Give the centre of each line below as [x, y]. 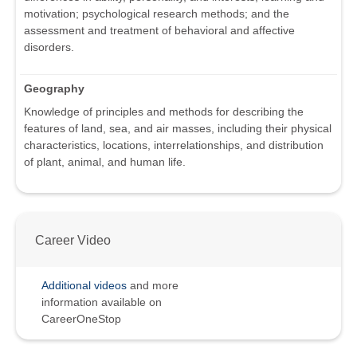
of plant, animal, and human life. [105, 162]
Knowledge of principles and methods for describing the [164, 112]
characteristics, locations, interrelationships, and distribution [174, 145]
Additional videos [84, 286]
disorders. [49, 47]
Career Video [73, 240]
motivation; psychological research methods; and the [157, 14]
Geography [54, 89]
